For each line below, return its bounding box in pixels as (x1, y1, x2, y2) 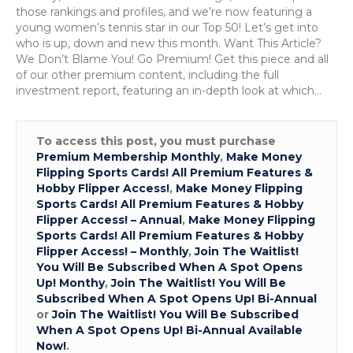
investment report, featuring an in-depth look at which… (16, 83, 321, 98)
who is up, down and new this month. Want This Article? (16, 35, 321, 50)
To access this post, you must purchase (36, 133, 276, 148)
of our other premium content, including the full (16, 67, 279, 82)
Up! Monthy (36, 275, 105, 290)
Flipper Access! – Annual (36, 212, 182, 227)
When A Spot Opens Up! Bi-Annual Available (36, 322, 303, 337)
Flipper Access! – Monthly (36, 243, 188, 258)
